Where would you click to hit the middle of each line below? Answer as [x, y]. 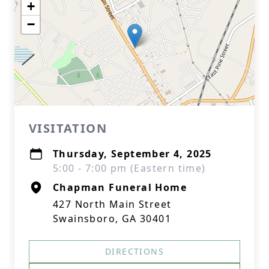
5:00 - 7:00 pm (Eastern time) [129, 168]
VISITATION [68, 128]
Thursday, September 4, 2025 [132, 154]
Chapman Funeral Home [120, 187]
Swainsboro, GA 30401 [112, 219]
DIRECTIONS [134, 251]
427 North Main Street [112, 204]
